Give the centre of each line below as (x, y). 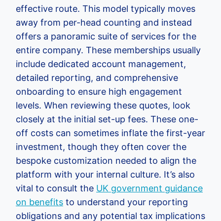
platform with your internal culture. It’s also (105, 174)
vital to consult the (56, 188)
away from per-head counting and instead (104, 22)
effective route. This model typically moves (106, 9)
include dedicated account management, (101, 64)
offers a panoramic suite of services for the (106, 36)
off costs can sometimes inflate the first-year (110, 133)
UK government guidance (149, 188)
